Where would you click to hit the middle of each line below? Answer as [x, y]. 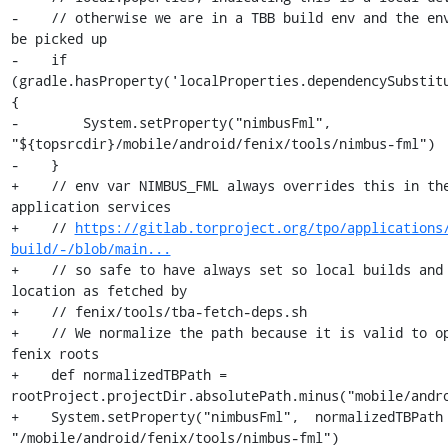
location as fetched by [98, 290]
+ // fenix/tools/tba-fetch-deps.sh [158, 311]
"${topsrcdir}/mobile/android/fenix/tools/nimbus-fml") [222, 143]
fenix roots [54, 353]
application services [90, 206]
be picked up [58, 38]
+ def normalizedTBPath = [118, 374]
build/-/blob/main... [90, 248]
